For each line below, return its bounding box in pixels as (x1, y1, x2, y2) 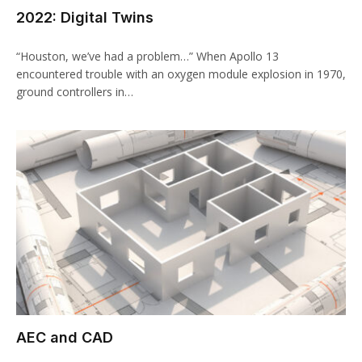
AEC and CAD (16, 329, 113, 346)
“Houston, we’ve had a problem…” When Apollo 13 (16, 48, 279, 64)
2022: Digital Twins (16, 8, 154, 26)
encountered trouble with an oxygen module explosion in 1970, (16, 65, 346, 82)
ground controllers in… (16, 83, 133, 99)
